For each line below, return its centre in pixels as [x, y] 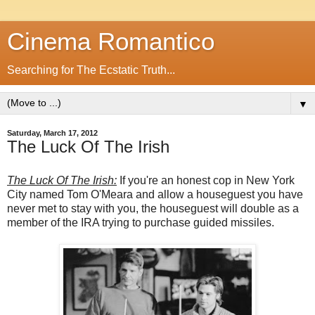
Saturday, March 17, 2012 [52, 133]
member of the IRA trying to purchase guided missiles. [141, 222]
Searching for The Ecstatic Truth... [91, 70]
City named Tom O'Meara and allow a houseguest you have [155, 194]
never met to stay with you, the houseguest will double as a [153, 208]
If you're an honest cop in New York [206, 180]
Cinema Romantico [111, 41]
